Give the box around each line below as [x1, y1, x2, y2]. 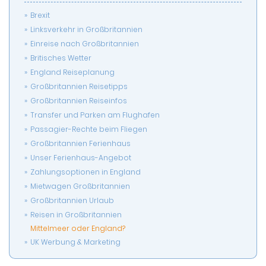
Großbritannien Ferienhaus [30, 138, 131, 149]
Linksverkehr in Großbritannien [30, 24, 142, 35]
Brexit [30, 10, 50, 21]
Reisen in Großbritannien [30, 210, 122, 220]
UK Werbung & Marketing [30, 237, 121, 248]
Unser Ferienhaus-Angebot [30, 153, 131, 163]
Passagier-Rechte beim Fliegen [30, 124, 147, 135]
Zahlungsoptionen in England [30, 167, 141, 178]
